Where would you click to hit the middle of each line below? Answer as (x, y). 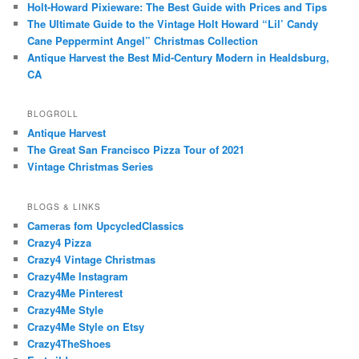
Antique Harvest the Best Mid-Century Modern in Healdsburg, (179, 57)
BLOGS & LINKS (65, 206)
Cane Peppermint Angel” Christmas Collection (143, 40)
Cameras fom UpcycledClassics (106, 225)
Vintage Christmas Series (91, 167)
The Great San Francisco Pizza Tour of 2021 (136, 150)
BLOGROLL (53, 114)
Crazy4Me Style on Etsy (86, 326)
